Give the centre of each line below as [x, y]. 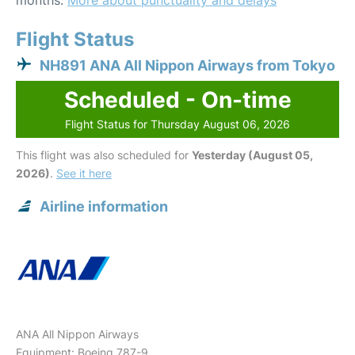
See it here [84, 174]
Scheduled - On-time [177, 100]
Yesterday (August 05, [252, 155]
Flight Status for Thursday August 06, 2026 [177, 124]
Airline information [104, 207]
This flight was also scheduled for [104, 155]
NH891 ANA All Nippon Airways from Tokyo [187, 66]
